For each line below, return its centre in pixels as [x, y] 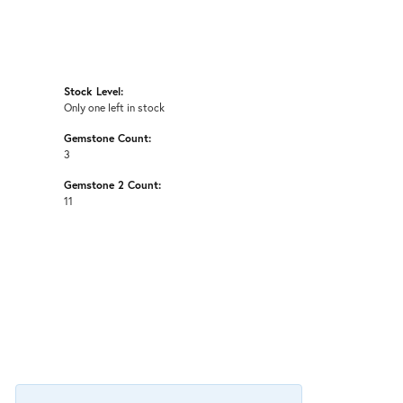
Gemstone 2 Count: [112, 185]
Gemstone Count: [107, 138]
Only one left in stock [114, 107]
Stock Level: [94, 91]
